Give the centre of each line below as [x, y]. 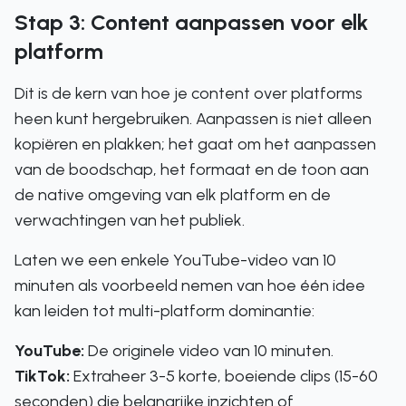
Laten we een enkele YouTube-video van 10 [175, 260]
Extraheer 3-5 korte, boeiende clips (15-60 [224, 376]
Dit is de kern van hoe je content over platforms [188, 93]
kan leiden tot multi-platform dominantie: [164, 311]
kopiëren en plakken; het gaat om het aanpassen [195, 144]
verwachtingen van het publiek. [130, 220]
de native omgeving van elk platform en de [173, 195]
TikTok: [42, 376]
